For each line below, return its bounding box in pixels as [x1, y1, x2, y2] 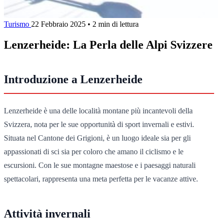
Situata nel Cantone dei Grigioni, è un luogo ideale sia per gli [4, 133, 191, 142]
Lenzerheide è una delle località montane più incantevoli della [4, 106, 193, 115]
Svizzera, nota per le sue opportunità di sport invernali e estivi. [4, 120, 194, 128]
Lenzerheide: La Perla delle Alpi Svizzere [4, 38, 213, 51]
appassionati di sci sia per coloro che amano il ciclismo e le [4, 147, 183, 156]
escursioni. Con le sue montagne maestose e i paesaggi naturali [4, 161, 196, 169]
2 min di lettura [92, 19, 139, 28]
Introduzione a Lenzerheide [4, 73, 143, 86]
